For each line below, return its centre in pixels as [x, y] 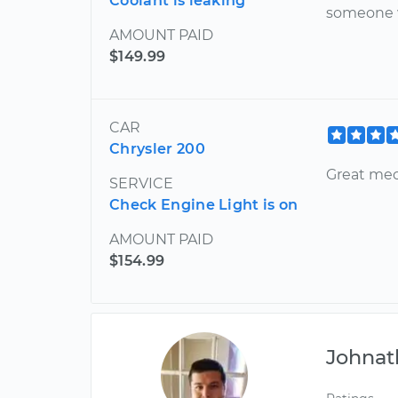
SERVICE [141, 183]
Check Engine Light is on [204, 204]
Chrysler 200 [157, 148]
